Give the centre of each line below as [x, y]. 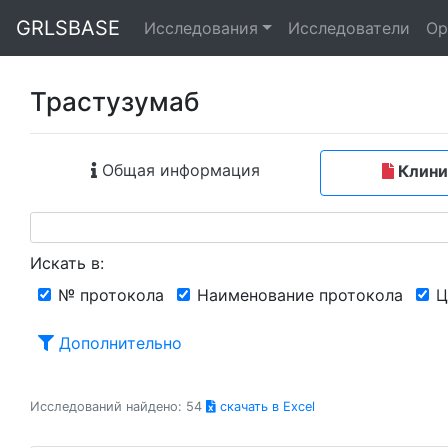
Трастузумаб [115, 101]
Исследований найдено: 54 [118, 406]
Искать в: [67, 263]
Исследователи [348, 28]
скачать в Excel [265, 406]
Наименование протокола [300, 295]
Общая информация [178, 170]
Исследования [201, 28]
